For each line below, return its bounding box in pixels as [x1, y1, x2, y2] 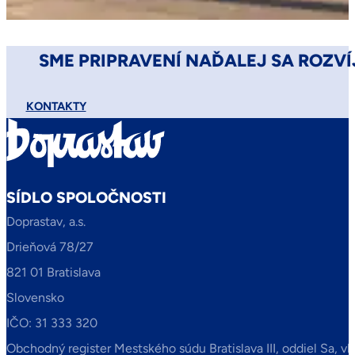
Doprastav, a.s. [6, 214, 86, 230]
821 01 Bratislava [6, 265, 101, 281]
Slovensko [6, 290, 64, 306]
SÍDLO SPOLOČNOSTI [6, 189, 166, 208]
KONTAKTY [25, 98, 86, 113]
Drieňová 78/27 [6, 239, 94, 255]
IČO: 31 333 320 [6, 315, 97, 331]
